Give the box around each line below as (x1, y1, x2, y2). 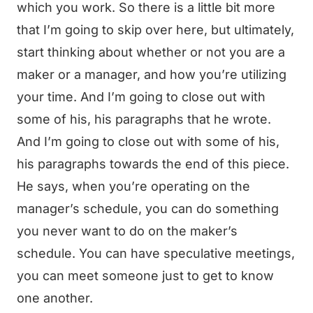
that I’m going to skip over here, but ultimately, (17, 22, 294, 37)
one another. (17, 291, 93, 305)
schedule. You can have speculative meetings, (17, 246, 295, 261)
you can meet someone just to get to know (17, 268, 274, 283)
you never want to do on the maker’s (17, 224, 238, 238)
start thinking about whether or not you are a (17, 45, 285, 59)
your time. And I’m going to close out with (17, 89, 265, 104)
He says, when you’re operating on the (17, 179, 250, 194)
